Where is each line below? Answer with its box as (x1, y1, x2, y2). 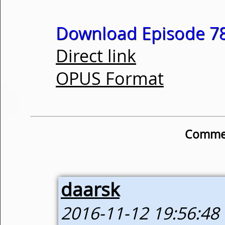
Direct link (56, 44, 136, 67)
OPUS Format (56, 67, 164, 90)
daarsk (61, 176, 120, 202)
